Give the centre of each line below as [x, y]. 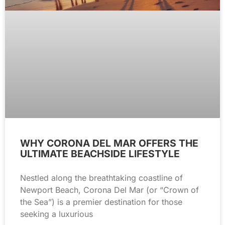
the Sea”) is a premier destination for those [101, 202]
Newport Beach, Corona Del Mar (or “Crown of [109, 190]
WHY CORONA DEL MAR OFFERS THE [109, 143]
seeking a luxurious [57, 214]
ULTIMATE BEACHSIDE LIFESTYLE [100, 154]
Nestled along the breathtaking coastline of [101, 178]
